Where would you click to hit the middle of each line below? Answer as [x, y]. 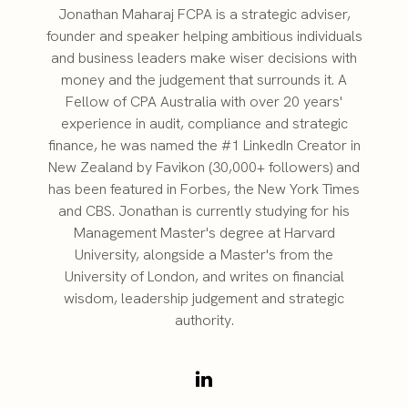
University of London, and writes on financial [204, 276]
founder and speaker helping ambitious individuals [204, 36]
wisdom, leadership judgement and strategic [204, 298]
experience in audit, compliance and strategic [204, 123]
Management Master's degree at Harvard [204, 233]
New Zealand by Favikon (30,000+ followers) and [204, 167]
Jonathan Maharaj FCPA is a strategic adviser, [204, 14]
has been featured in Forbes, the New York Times [204, 189]
